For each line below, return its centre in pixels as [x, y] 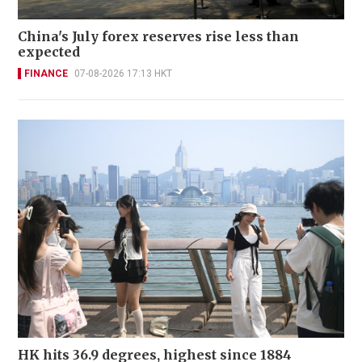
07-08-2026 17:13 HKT [123, 74]
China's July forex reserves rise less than [158, 37]
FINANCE [46, 74]
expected [49, 52]
